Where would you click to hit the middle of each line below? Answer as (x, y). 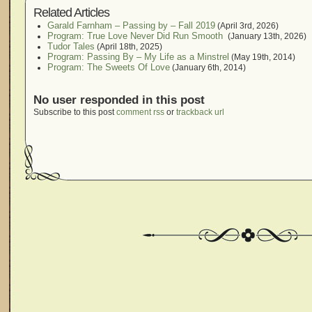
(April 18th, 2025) (128, 47)
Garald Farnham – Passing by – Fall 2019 (131, 25)
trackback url (200, 112)
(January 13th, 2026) (266, 36)
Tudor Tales (71, 46)
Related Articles (71, 13)
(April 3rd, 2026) (247, 26)
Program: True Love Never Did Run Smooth (136, 36)
